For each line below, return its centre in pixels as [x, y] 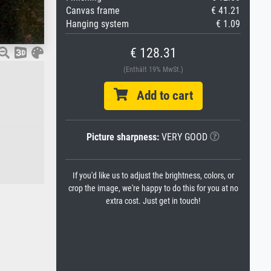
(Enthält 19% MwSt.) [153, 70]
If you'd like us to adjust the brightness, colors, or [153, 176]
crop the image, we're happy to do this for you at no [153, 188]
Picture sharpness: [123, 137]
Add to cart [160, 96]
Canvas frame [93, 11]
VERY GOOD [183, 137]
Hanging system [97, 24]
